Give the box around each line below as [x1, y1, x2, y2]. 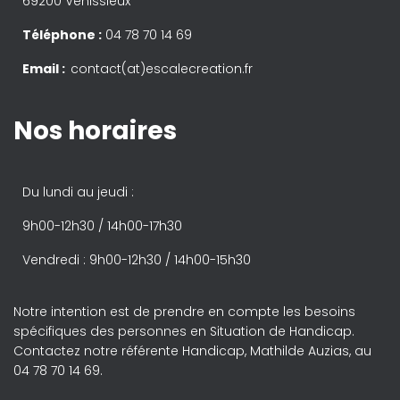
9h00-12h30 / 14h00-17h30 [22, 217, 182, 235]
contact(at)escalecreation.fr [71, 60, 253, 78]
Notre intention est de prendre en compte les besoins [13, 303, 355, 321]
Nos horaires [13, 113, 177, 148]
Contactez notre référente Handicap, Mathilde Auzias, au [13, 342, 371, 360]
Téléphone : [22, 26, 102, 44]
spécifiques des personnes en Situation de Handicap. [13, 322, 354, 340]
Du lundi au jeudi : [22, 183, 134, 201]
